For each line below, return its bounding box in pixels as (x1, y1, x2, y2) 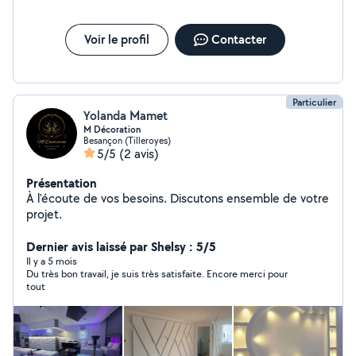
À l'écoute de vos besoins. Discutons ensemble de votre (26, 190, 329, 207)
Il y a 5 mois (26, 254, 77, 268)
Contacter (211, 31, 266, 48)
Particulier (292, 95, 336, 109)
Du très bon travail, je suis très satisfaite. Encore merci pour (26, 267, 288, 281)
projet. (26, 206, 62, 222)
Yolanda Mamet (83, 107, 168, 124)
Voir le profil (83, 31, 149, 48)
